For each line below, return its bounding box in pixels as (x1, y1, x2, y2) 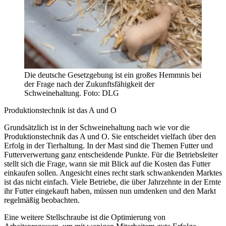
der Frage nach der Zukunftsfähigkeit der (24, 79, 154, 88)
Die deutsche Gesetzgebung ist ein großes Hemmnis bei (24, 70, 201, 79)
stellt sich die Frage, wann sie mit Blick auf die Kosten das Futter (4, 159, 210, 168)
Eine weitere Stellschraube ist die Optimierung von (4, 212, 165, 221)
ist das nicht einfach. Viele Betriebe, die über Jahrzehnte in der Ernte (4, 177, 221, 186)
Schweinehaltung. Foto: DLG (24, 88, 119, 97)
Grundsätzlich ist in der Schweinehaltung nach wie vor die (4, 123, 190, 132)
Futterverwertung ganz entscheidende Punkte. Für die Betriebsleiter (4, 150, 218, 159)
